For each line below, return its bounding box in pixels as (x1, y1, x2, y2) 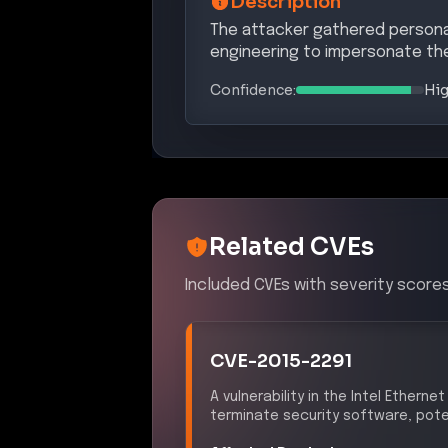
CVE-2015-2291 (210, 349, 352, 372)
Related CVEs (209, 231, 374, 262)
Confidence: (210, 80, 296, 99)
